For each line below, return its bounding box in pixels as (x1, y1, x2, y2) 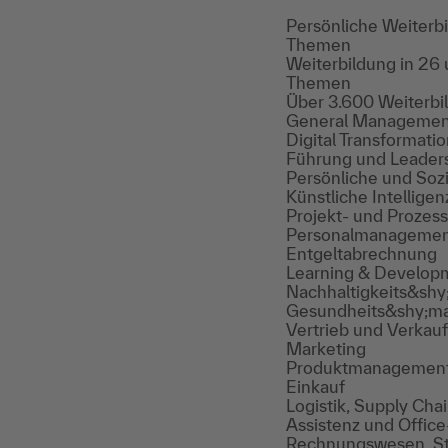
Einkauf (286, 377, 345, 396)
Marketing (286, 339, 366, 358)
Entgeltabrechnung (286, 244, 437, 263)
